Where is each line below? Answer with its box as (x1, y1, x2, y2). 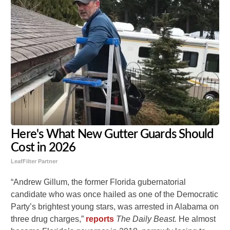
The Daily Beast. (116, 214, 179, 223)
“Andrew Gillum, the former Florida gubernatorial (11, 177, 186, 186)
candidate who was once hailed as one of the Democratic (11, 189, 219, 199)
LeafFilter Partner (11, 158, 58, 164)
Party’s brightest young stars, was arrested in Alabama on (11, 202, 219, 211)
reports (86, 214, 114, 223)
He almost (179, 214, 216, 223)
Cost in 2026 (11, 141, 76, 154)
